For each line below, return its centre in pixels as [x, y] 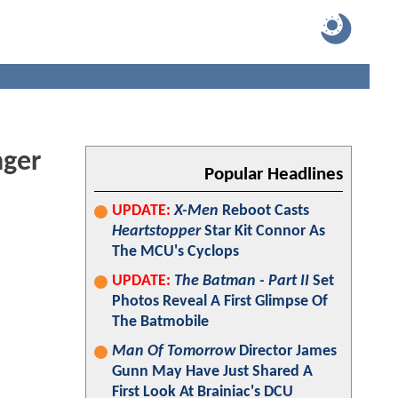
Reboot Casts [264, 211]
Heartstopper [156, 231]
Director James [286, 351]
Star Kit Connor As [263, 231]
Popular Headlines [274, 175]
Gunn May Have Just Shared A [212, 372]
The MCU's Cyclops [175, 252]
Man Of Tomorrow [174, 351]
